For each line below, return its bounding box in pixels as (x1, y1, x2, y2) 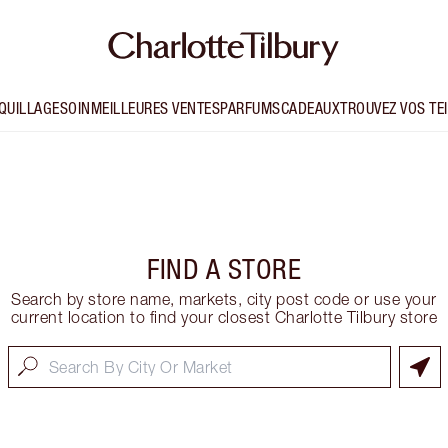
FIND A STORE (147, 253, 301, 286)
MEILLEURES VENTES (90, 99, 221, 118)
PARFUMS (220, 99, 281, 118)
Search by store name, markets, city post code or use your (11, 290, 437, 309)
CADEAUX (280, 99, 341, 118)
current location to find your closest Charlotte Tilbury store (10, 308, 438, 327)
